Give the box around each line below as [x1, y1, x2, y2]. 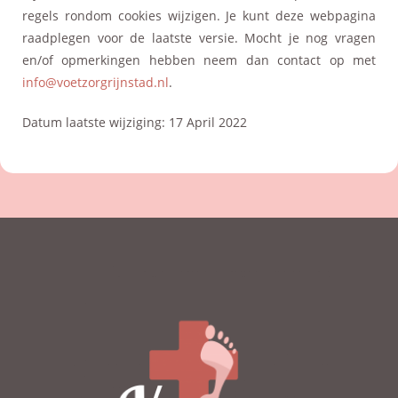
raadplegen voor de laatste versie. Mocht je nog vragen [22, 28, 376, 46]
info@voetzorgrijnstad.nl [22, 73, 169, 91]
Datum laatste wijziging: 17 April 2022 [22, 113, 247, 131]
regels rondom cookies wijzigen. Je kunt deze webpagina [22, 6, 376, 24]
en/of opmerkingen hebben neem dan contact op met [22, 51, 376, 68]
